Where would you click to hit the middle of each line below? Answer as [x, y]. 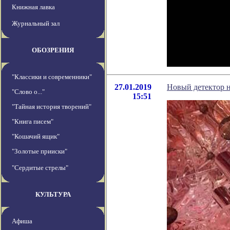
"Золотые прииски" [40, 151]
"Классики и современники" [52, 77]
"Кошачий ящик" [36, 137]
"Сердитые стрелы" [40, 168]
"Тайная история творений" [52, 107]
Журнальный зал [36, 24]
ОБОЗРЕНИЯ [53, 50]
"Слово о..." [28, 92]
